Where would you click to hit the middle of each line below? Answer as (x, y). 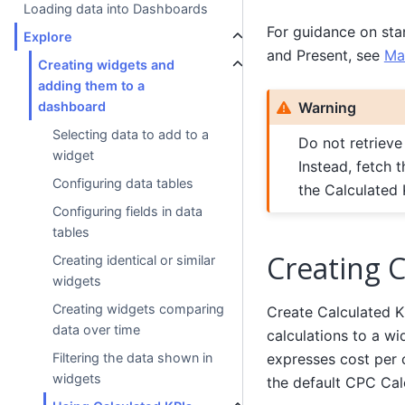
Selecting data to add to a (131, 135)
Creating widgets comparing (139, 309)
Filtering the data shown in (133, 358)
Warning (327, 107)
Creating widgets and (107, 65)
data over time (97, 330)
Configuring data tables (123, 184)
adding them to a (92, 86)
